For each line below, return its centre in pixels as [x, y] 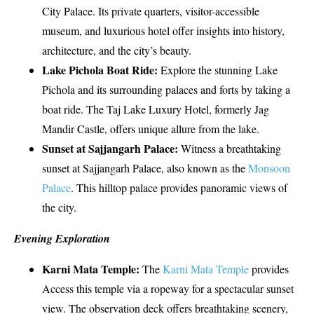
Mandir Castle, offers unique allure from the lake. [151, 128]
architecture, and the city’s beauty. [117, 50]
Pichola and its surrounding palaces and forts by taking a [166, 89]
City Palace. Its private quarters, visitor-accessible [151, 11]
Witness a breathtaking [230, 148]
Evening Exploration [62, 238]
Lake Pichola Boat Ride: [101, 69]
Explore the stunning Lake [219, 69]
